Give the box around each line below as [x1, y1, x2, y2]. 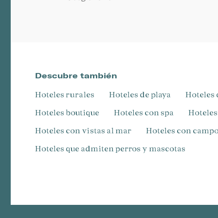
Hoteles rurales [41, 90, 94, 99]
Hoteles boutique [41, 108, 99, 117]
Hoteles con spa [120, 108, 174, 117]
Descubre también [35, 71, 117, 81]
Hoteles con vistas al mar [41, 126, 131, 135]
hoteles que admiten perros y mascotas [41, 144, 185, 153]
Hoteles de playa [115, 90, 171, 99]
